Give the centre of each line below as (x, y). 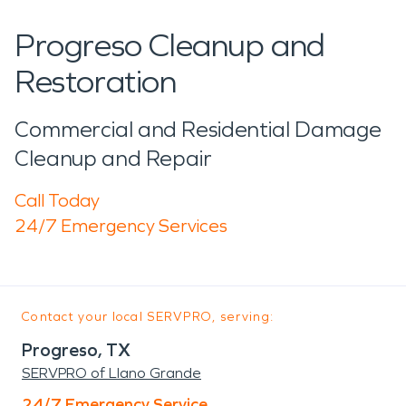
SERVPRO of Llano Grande (111, 372)
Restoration (96, 82)
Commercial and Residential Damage (198, 129)
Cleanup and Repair (113, 158)
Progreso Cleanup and (170, 45)
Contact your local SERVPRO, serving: (148, 316)
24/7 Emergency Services (121, 225)
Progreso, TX (76, 349)
